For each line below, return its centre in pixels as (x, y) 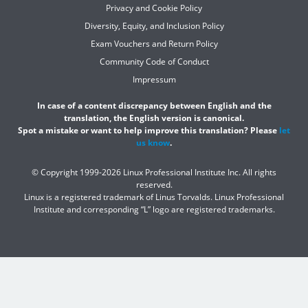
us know (153, 143)
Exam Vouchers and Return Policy (154, 44)
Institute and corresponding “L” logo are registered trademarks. (154, 210)
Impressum (154, 80)
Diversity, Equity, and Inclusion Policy (154, 26)
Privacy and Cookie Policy (154, 8)
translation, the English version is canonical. (154, 118)
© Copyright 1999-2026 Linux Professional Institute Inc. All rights (154, 173)
